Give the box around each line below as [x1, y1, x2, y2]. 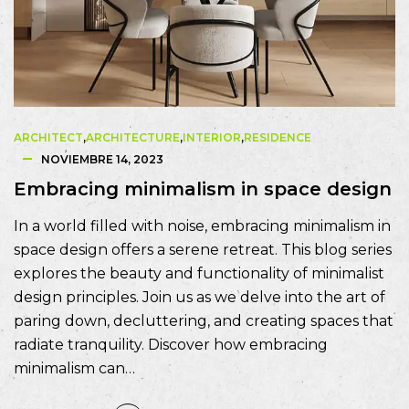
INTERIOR [183, 130, 241, 144]
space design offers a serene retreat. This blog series [14, 240, 392, 258]
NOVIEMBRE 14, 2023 [41, 152, 163, 166]
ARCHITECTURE [86, 130, 180, 144]
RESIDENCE [244, 130, 311, 144]
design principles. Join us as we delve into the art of [14, 288, 385, 306]
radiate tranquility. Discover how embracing [14, 335, 328, 353]
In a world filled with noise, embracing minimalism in [14, 216, 391, 235]
